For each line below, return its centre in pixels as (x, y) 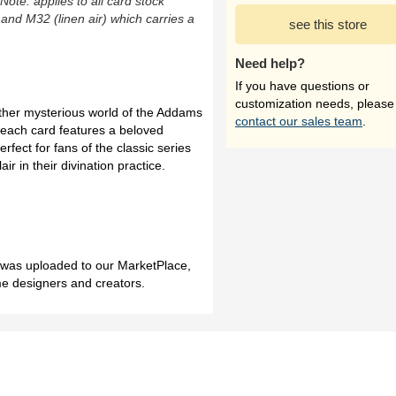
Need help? (270, 63)
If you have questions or (302, 86)
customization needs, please (315, 103)
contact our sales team (299, 121)
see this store (328, 24)
